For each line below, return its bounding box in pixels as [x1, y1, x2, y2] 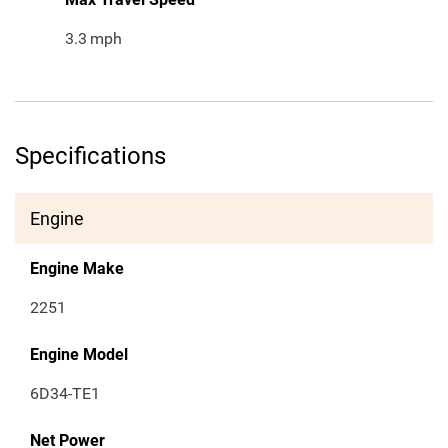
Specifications [15, 142, 166, 171]
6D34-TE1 [30, 384, 100, 404]
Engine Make [30, 259, 124, 279]
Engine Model [30, 345, 128, 365]
